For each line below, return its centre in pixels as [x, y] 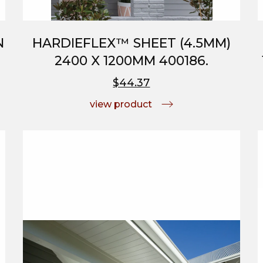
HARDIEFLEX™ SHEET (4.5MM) [131, 43]
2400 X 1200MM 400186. [131, 60]
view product [121, 104]
